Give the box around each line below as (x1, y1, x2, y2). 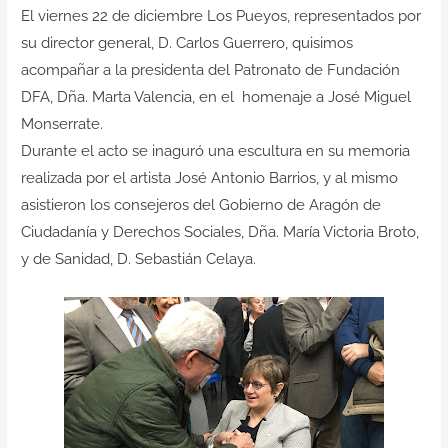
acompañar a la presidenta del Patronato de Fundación (20, 61, 400, 79)
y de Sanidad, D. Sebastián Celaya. (20, 250, 256, 268)
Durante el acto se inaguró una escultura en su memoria (20, 142, 410, 160)
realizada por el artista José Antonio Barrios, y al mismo (20, 169, 398, 187)
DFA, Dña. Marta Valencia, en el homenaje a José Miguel (20, 88, 411, 106)
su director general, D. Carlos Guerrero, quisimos (20, 34, 353, 52)
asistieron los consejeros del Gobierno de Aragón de (20, 196, 381, 214)
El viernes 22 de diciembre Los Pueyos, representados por (20, 7, 421, 25)
